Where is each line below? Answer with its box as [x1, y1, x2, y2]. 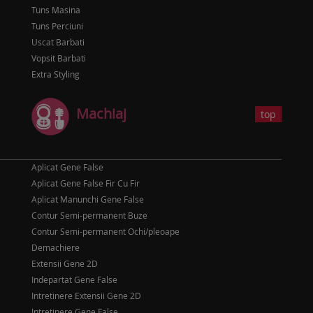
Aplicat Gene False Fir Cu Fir [31, 177, 140, 189]
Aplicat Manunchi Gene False [31, 194, 144, 205]
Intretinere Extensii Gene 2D [31, 290, 141, 301]
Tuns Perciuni [31, 20, 83, 31]
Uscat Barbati [31, 36, 85, 48]
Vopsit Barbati [31, 52, 86, 64]
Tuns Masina [31, 4, 80, 15]
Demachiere [31, 242, 80, 253]
